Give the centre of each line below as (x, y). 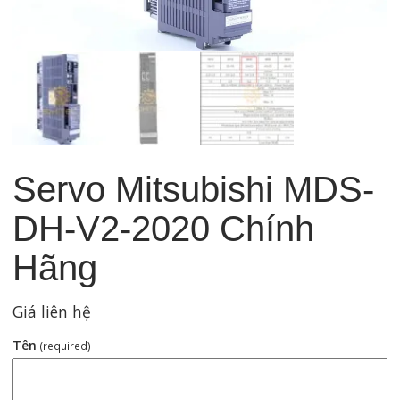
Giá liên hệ (51, 311)
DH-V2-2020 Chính (163, 228)
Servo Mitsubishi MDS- (193, 189)
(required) (65, 345)
